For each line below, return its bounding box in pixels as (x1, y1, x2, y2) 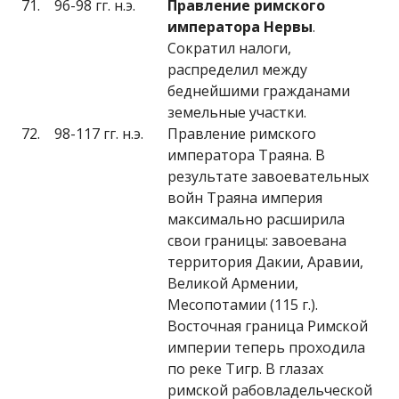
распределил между (167, 60, 307, 79)
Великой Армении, (167, 273, 298, 293)
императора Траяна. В (167, 145, 325, 165)
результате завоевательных (167, 167, 369, 186)
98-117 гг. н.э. (54, 124, 143, 143)
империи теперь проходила (167, 338, 365, 357)
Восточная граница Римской (167, 316, 368, 336)
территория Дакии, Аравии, (167, 252, 363, 272)
